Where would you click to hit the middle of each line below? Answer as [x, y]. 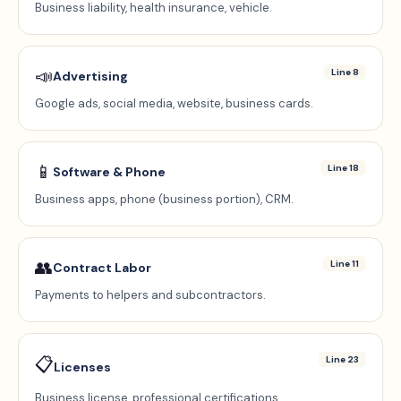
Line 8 [345, 72]
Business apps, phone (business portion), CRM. [164, 199]
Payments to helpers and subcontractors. [150, 295]
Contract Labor [102, 268]
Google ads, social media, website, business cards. [174, 103]
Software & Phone [109, 172]
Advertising [90, 76]
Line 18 [343, 168]
